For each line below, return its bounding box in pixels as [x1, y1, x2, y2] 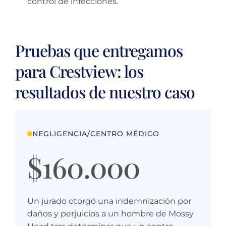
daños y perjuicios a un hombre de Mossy [27, 208, 194, 218]
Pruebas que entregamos [15, 39, 183, 61]
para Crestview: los [15, 60, 143, 82]
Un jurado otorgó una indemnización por [27, 196, 191, 206]
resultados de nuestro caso [15, 80, 195, 102]
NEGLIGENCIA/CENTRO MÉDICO [32, 129, 159, 138]
